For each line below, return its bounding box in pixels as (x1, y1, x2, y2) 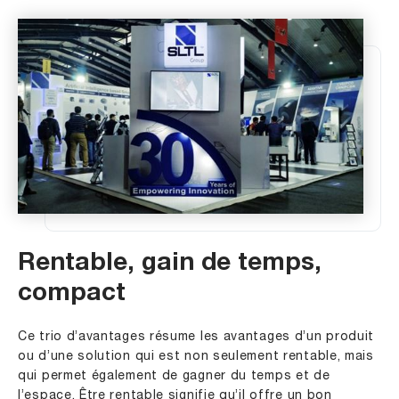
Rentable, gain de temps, (18, 251, 322, 277)
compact (18, 281, 126, 307)
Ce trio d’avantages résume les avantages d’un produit (18, 330, 375, 343)
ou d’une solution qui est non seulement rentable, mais (18, 350, 374, 362)
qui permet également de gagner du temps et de (18, 370, 330, 382)
